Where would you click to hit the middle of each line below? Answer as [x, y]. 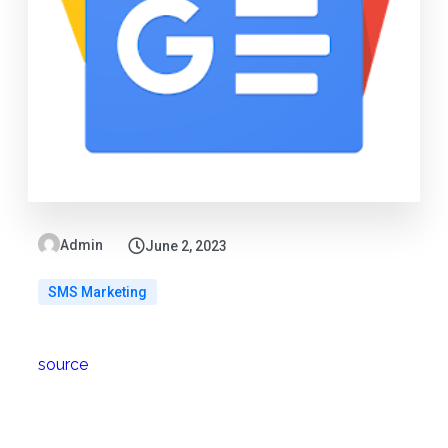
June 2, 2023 [185, 246]
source [62, 365]
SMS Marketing [97, 292]
